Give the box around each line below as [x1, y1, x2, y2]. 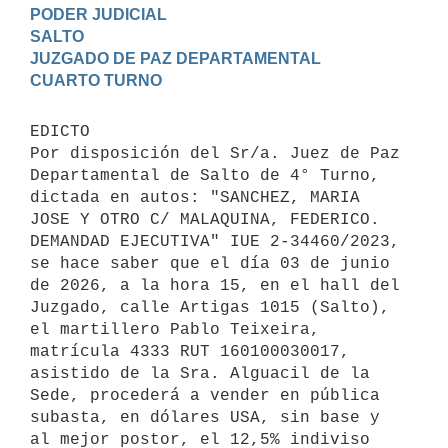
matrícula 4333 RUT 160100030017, [30, 342, 350, 361]
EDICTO [30, 122, 100, 141]
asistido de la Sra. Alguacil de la [30, 364, 370, 383]
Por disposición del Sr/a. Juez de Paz [30, 144, 400, 163]
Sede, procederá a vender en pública [30, 386, 380, 405]
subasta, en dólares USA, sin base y [30, 408, 380, 427]
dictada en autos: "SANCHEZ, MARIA [30, 188, 360, 207]
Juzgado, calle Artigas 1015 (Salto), [30, 298, 390, 317]
